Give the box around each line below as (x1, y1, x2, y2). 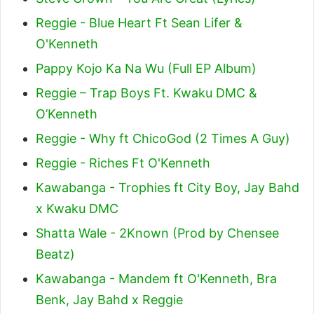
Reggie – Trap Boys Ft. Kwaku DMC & (36, 85, 257, 100)
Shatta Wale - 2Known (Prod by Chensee (36, 225, 279, 240)
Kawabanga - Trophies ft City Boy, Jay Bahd (36, 179, 299, 195)
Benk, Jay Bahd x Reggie (36, 292, 183, 307)
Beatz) (36, 246, 75, 261)
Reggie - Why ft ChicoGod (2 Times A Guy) (36, 130, 290, 146)
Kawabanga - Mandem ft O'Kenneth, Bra (36, 271, 277, 286)
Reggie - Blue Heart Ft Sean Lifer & (36, 15, 243, 30)
